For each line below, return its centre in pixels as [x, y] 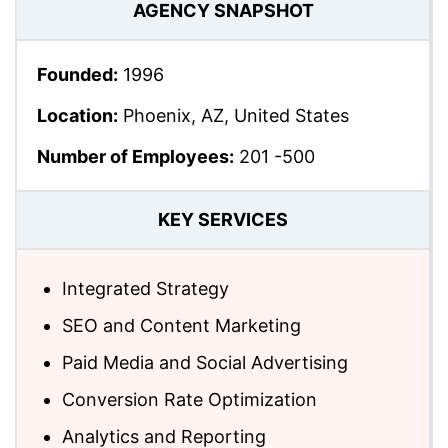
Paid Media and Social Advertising [205, 362]
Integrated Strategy [145, 288]
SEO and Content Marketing [181, 325]
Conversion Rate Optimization [189, 399]
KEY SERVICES [223, 220]
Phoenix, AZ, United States [233, 115]
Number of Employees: [135, 156]
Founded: [77, 74]
